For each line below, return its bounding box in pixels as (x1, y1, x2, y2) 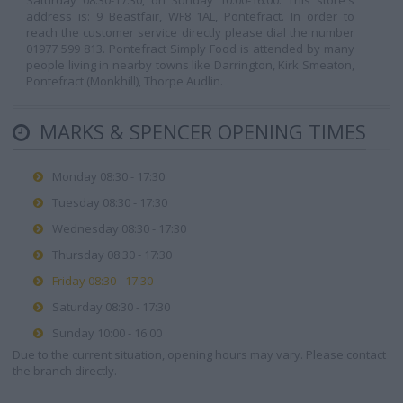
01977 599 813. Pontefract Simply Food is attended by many (26, 40, 354, 57)
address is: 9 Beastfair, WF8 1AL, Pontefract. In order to (26, 8, 354, 24)
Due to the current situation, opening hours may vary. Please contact (13, 346, 386, 363)
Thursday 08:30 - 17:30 (52, 246, 172, 263)
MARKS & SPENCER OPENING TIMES (34, 118, 366, 145)
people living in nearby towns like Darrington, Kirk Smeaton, (26, 57, 354, 73)
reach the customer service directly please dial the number (26, 24, 354, 40)
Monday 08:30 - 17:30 (52, 168, 165, 184)
